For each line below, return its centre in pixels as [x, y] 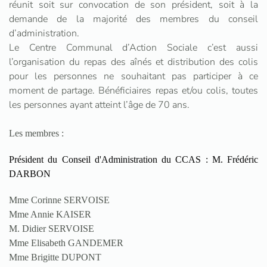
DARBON [30, 174]
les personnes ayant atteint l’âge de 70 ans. [99, 105]
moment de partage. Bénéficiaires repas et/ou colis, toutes [133, 91]
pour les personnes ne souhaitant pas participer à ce [133, 76]
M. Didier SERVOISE [52, 229]
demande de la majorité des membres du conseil [133, 19]
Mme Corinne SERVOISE [59, 200]
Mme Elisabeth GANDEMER [66, 243]
